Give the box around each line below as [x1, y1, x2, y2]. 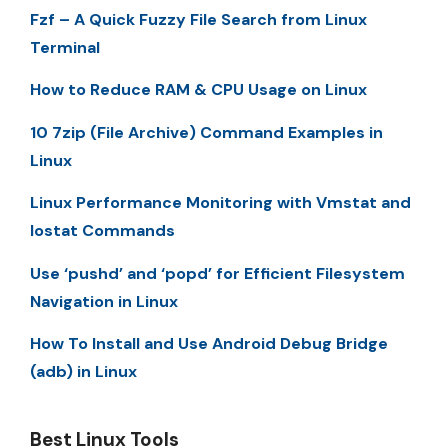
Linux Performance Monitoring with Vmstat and [30, 192, 411, 214]
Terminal [30, 36, 100, 58]
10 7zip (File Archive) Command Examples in [30, 121, 383, 143]
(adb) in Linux [30, 360, 137, 382]
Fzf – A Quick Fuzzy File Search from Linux [30, 8, 367, 30]
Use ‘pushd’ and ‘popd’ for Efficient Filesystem [30, 262, 405, 284]
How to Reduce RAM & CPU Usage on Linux [30, 79, 367, 101]
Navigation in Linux [30, 290, 178, 312]
